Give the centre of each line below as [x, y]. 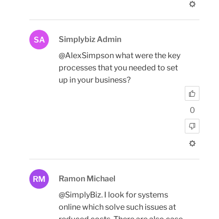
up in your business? [95, 80]
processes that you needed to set [118, 67]
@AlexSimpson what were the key [120, 55]
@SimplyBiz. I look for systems [113, 195]
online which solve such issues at [117, 207]
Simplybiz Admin [90, 39]
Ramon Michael [87, 179]
